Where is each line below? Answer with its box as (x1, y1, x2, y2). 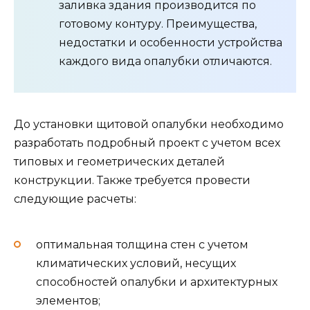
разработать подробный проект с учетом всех (14, 136, 280, 150)
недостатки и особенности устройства (59, 36, 282, 50)
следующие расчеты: (14, 192, 136, 206)
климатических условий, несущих (36, 256, 236, 270)
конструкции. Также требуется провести (14, 174, 250, 188)
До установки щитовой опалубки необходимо (14, 118, 284, 131)
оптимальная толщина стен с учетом (36, 237, 248, 251)
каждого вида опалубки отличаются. (59, 55, 272, 69)
